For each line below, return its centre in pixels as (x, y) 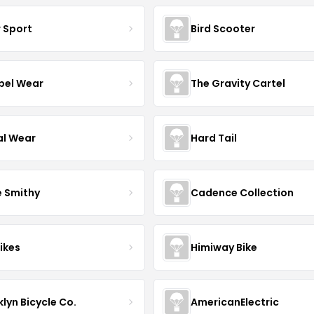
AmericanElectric (234, 302)
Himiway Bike (224, 247)
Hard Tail (213, 138)
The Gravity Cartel (238, 83)
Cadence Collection (242, 192)
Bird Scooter (223, 28)
